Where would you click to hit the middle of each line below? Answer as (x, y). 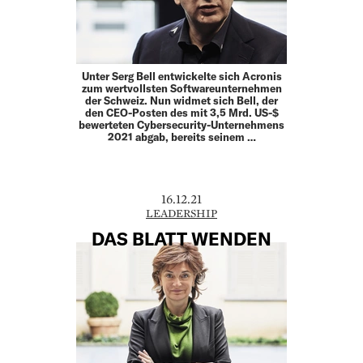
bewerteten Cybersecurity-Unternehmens (181, 125)
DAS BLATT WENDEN (181, 238)
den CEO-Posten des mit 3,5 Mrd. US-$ (181, 113)
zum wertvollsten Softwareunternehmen (181, 89)
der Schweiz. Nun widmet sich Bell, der (181, 101)
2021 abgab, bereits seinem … (181, 137)
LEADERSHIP (181, 214)
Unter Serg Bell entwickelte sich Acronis (181, 77)
